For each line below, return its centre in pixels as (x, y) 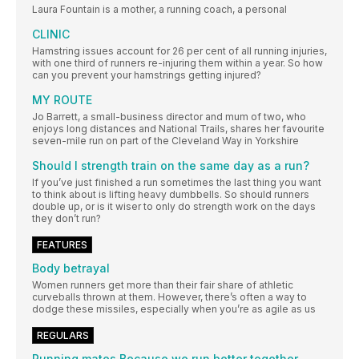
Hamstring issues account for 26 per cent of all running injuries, (179, 50)
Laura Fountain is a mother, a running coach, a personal (159, 9)
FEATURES (62, 244)
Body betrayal (71, 268)
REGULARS (63, 335)
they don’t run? (67, 218)
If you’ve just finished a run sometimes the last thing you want (177, 182)
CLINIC (51, 34)
